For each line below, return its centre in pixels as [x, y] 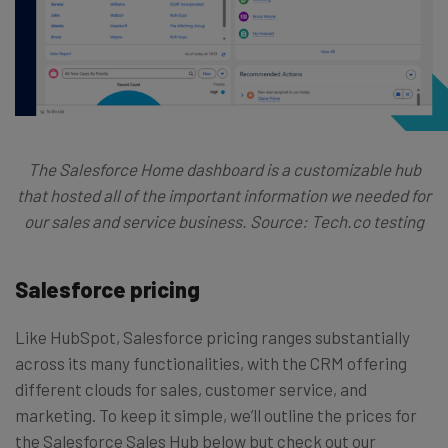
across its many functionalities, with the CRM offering [211, 363]
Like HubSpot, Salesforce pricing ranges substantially [212, 337]
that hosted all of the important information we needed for [224, 195]
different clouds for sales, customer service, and [191, 389]
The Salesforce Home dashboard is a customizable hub [224, 169]
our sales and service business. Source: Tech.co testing [224, 221]
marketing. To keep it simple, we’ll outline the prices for [216, 415]
